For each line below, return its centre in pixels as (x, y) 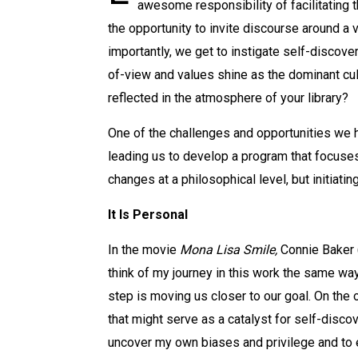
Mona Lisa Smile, (230, 250)
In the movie (143, 250)
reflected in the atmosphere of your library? (228, 98)
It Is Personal (147, 215)
